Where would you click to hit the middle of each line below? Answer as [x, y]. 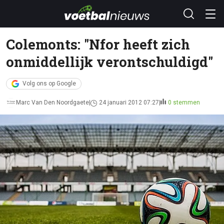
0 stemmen [184, 102]
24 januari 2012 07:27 [129, 102]
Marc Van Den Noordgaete [52, 102]
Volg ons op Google [49, 83]
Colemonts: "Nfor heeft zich [98, 44]
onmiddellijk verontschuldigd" [109, 61]
